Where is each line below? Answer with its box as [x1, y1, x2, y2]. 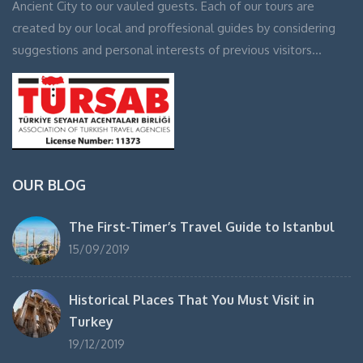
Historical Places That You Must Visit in [69, 292, 314, 309]
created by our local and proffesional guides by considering [12, 19, 335, 36]
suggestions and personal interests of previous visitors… [12, 41, 322, 58]
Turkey [69, 314, 113, 331]
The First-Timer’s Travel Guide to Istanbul [69, 219, 335, 236]
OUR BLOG [12, 176, 86, 194]
